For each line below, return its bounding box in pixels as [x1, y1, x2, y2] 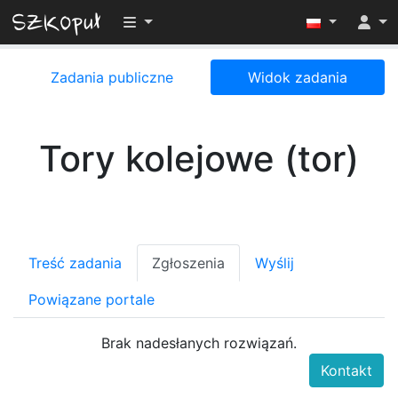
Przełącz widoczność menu [123, 12, 306, 30]
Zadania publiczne [51, 68, 173, 86]
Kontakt [321, 362, 372, 379]
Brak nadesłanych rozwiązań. [101, 334, 297, 352]
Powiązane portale [28, 291, 155, 308]
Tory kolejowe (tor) [39, 137, 359, 180]
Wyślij [255, 254, 294, 272]
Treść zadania [28, 254, 122, 272]
